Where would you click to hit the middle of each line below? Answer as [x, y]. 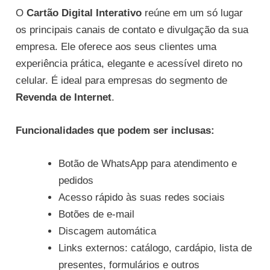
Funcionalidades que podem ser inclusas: [115, 131]
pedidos [76, 181]
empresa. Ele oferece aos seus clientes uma [116, 47]
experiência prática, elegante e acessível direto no [129, 64]
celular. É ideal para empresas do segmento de [122, 81]
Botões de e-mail [97, 215]
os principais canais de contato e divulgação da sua [132, 30]
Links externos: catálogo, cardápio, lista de [155, 248]
